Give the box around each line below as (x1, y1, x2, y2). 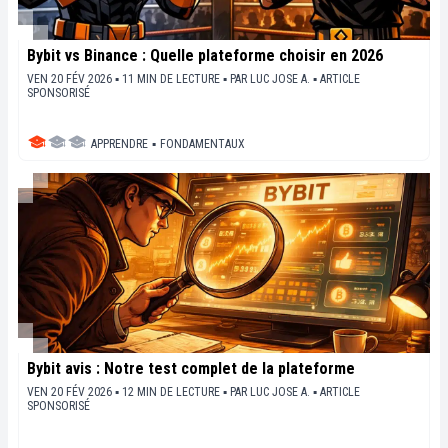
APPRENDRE (91, 136, 148, 151)
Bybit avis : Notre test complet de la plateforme (27, 358, 355, 378)
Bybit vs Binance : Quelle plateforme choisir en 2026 (27, 45, 383, 65)
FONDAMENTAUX (160, 136, 245, 151)
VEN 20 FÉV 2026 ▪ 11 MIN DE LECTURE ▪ (27, 71, 230, 86)
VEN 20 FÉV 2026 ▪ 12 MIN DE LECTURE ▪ (27, 384, 230, 399)
